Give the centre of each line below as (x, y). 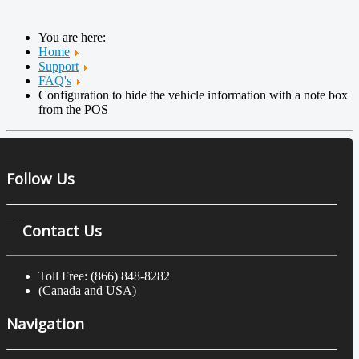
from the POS (73, 109)
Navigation (45, 324)
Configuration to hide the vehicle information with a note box (193, 95)
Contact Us (62, 230)
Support (58, 66)
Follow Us (40, 179)
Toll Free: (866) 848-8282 (104, 276)
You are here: (75, 37)
